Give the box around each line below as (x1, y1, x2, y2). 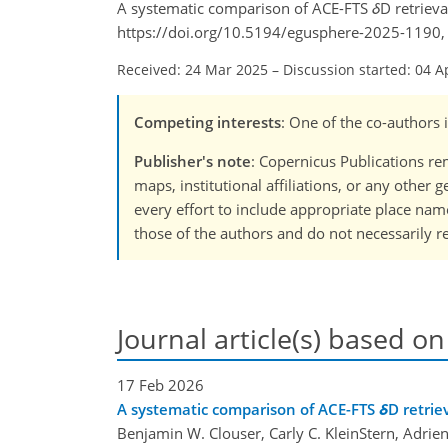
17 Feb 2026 (117, 374, 204, 395)
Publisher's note (134, 151, 251, 172)
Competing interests (134, 112, 281, 133)
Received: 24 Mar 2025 (117, 60, 268, 80)
